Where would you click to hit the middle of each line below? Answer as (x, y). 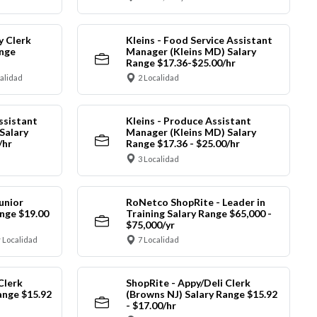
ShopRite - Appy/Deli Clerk (188, 283)
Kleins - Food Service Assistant (199, 40)
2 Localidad (158, 78)
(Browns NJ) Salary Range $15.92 (201, 294)
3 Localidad (158, 158)
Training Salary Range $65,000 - (198, 213)
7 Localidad (158, 240)
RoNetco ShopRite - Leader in (195, 202)
